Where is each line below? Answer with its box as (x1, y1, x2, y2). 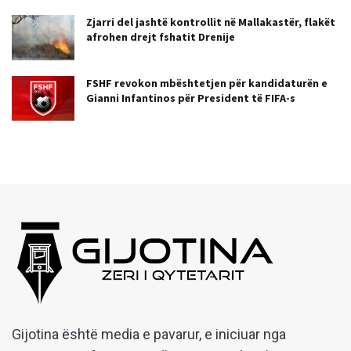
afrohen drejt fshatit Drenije (86, 30, 235, 45)
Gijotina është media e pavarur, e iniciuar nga (12, 326, 286, 343)
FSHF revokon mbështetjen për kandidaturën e (86, 75, 327, 90)
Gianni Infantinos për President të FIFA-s (86, 90, 295, 105)
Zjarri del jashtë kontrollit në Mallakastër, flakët (86, 15, 335, 30)
